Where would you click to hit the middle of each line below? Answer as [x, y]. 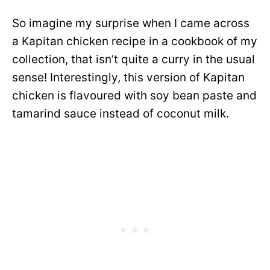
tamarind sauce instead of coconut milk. [121, 114]
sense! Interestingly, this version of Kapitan [128, 77]
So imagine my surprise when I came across [131, 23]
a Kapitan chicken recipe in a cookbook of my [135, 41]
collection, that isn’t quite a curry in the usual [133, 59]
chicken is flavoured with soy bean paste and [134, 96]
